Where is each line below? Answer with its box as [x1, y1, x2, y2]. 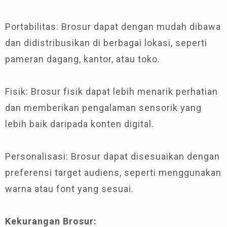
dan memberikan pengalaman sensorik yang [5, 102, 202, 113]
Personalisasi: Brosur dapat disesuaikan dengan [5, 151, 220, 162]
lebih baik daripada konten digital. [5, 119, 154, 129]
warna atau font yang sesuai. [5, 183, 134, 194]
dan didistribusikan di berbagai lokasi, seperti [5, 37, 207, 48]
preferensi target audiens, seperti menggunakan [5, 167, 221, 178]
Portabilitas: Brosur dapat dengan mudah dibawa [5, 21, 221, 32]
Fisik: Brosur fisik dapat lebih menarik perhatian [5, 86, 218, 97]
